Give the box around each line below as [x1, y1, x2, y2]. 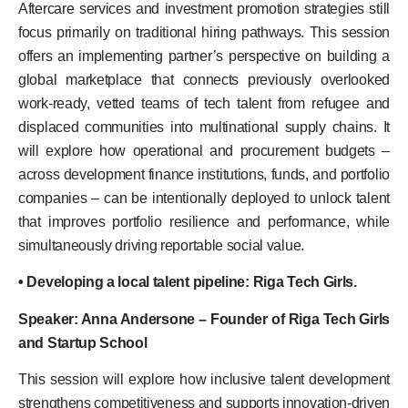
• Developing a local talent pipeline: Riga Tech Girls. [18, 274, 357, 291]
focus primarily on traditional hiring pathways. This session [18, 25, 390, 41]
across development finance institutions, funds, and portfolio [18, 167, 390, 183]
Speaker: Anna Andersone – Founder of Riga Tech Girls [18, 311, 390, 327]
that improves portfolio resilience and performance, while [18, 214, 390, 230]
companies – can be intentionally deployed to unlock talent [18, 190, 390, 207]
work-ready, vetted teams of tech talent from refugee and [18, 96, 390, 112]
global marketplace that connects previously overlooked [18, 72, 390, 88]
